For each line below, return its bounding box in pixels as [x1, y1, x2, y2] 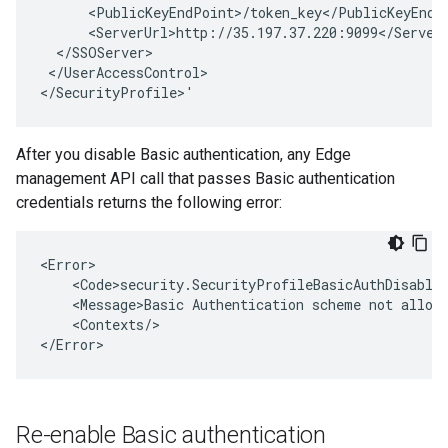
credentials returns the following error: [16, 193, 282, 212]
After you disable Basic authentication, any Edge [16, 145, 351, 164]
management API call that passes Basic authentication [16, 169, 395, 188]
